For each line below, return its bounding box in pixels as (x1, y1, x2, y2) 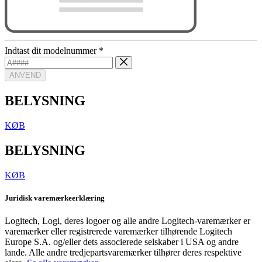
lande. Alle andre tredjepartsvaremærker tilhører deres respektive (5, 247, 242, 258)
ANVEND (9, 71, 41, 80)
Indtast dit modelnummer (5, 45, 99, 56)
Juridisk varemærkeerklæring (5, 193, 105, 202)
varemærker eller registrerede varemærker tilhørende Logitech (5, 226, 232, 237)
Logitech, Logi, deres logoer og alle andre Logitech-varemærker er (5, 216, 250, 226)
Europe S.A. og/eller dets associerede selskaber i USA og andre (5, 237, 239, 247)
